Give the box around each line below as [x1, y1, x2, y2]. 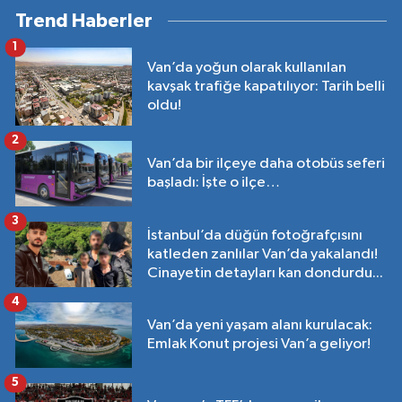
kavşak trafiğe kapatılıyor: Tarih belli [147, 78, 385, 94]
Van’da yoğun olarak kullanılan [147, 59, 346, 75]
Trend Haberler [15, 11, 153, 31]
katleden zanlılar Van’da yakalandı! [147, 246, 378, 262]
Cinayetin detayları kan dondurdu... [147, 265, 383, 281]
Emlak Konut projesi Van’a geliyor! [147, 336, 371, 353]
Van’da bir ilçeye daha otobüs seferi [147, 156, 385, 172]
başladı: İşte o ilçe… [147, 175, 280, 191]
